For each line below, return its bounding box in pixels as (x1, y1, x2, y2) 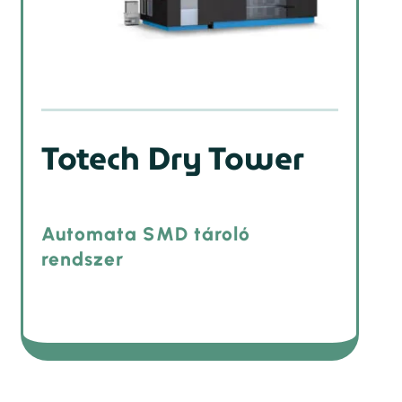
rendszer (41, 248, 125, 271)
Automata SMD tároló (41, 223, 250, 246)
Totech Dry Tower (41, 133, 304, 184)
